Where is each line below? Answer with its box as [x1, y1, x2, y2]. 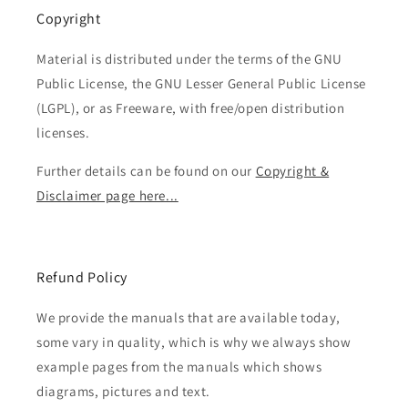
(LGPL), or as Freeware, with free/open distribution [36, 99, 345, 117]
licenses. [36, 124, 90, 142]
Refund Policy [36, 268, 127, 288]
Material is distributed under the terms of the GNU [36, 50, 343, 68]
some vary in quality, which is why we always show [36, 333, 352, 352]
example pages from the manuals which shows [36, 358, 322, 376]
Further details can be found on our [36, 162, 256, 180]
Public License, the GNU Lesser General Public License [36, 75, 366, 93]
